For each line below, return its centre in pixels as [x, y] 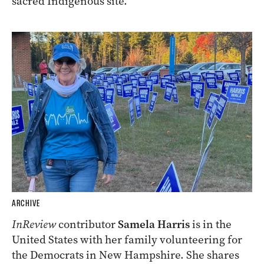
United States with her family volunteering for [127, 240]
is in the [211, 225]
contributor [87, 225]
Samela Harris [154, 225]
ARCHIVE [26, 204]
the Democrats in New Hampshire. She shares [126, 255]
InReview [34, 225]
